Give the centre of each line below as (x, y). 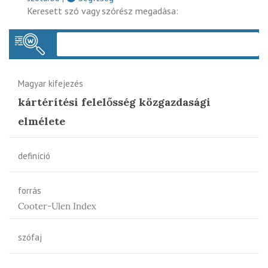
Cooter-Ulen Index (57, 206)
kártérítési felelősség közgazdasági (114, 102)
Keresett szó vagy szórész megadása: (103, 10)
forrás (30, 190)
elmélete (42, 121)
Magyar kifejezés (51, 83)
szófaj (30, 237)
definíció (34, 156)
